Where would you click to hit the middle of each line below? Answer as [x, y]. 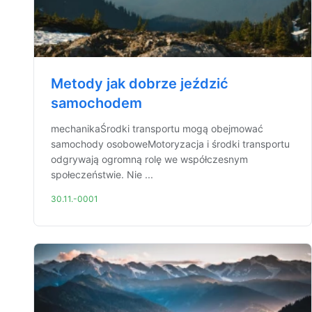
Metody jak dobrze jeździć [140, 84]
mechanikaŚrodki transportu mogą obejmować [157, 128]
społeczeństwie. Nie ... [102, 174]
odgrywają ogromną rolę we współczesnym [149, 159]
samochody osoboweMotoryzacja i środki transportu [170, 144]
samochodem [96, 103]
